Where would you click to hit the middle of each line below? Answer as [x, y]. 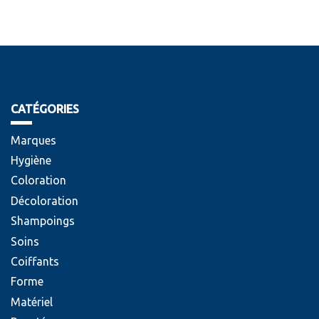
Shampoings [43, 221]
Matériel [32, 302]
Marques [33, 140]
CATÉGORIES [45, 109]
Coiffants [35, 261]
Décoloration [45, 200]
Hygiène [31, 160]
